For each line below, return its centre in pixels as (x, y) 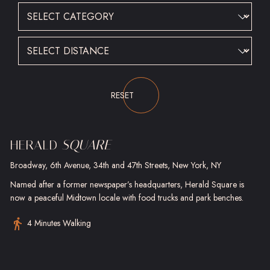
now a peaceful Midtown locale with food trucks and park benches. (127, 198)
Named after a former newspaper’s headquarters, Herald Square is (127, 184)
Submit (30, 75)
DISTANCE (158, 42)
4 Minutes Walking (59, 223)
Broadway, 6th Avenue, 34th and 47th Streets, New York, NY (116, 165)
